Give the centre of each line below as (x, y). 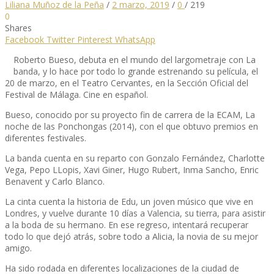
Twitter (61, 39)
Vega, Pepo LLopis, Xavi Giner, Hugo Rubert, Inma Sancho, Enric (132, 169)
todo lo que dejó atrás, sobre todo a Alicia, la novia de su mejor (131, 236)
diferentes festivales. (46, 138)
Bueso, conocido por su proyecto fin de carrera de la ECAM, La (130, 114)
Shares (18, 28)
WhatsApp (135, 39)
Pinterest (95, 39)
